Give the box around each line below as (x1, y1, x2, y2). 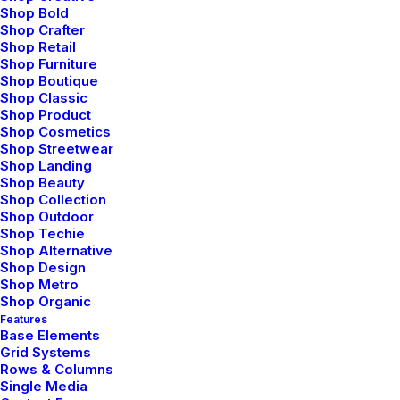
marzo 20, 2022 (32, 204, 121, 220)
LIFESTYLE (289, 342, 340, 354)
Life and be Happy (32, 250, 187, 273)
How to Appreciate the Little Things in (32, 229, 350, 252)
